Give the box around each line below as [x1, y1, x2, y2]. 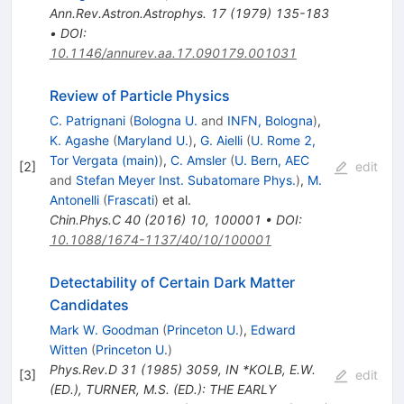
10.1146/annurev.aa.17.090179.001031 [49, 44, 297, 60]
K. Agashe [49, 132, 109, 148]
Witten [49, 341, 87, 357]
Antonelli [49, 191, 99, 207]
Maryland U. [116, 132, 188, 148]
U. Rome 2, [250, 132, 316, 148]
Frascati [106, 191, 154, 207]
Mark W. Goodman [49, 321, 159, 337]
